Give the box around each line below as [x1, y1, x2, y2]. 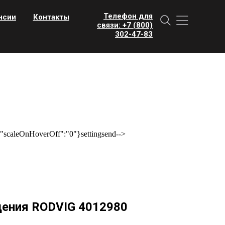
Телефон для [103, 12, 153, 21]
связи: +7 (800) [97, 21, 153, 30]
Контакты [33, 13, 69, 22]
